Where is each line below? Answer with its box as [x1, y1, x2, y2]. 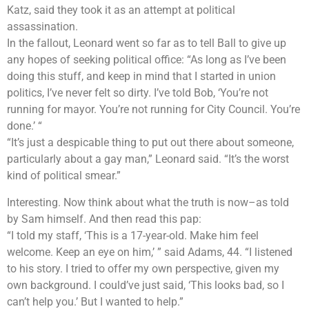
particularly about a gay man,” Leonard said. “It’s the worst [7, 152, 289, 166]
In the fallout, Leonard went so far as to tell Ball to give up [7, 37, 286, 50]
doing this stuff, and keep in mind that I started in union [7, 70, 276, 83]
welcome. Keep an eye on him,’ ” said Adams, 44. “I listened [7, 245, 292, 259]
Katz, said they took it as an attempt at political [7, 3, 235, 17]
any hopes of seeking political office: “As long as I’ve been [7, 53, 286, 67]
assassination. [7, 20, 78, 34]
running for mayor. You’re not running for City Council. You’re [7, 103, 300, 117]
